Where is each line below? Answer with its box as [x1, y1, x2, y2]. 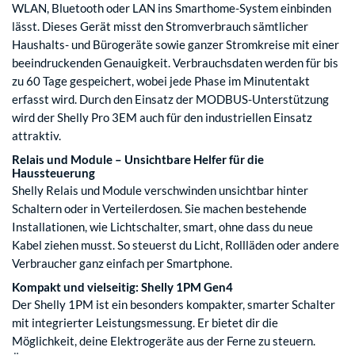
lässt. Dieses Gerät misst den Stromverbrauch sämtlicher [12, 19, 308, 34]
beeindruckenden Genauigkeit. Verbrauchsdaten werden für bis [12, 55, 338, 71]
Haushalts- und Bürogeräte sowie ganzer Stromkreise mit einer [12, 37, 339, 52]
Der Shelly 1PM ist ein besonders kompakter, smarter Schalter [12, 297, 335, 312]
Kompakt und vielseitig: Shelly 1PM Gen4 [12, 280, 233, 295]
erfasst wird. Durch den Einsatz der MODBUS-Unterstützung [12, 92, 329, 107]
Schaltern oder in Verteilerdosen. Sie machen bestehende [12, 201, 307, 216]
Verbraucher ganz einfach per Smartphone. [12, 256, 232, 271]
